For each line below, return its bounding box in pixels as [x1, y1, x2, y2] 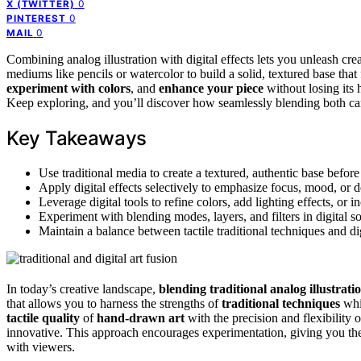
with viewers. [6, 339, 75, 354]
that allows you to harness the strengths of [6, 296, 222, 310]
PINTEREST [6, 12, 66, 24]
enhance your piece [159, 81, 263, 95]
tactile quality [6, 310, 80, 325]
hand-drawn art [97, 310, 185, 325]
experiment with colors [6, 81, 131, 95]
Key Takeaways [6, 126, 147, 150]
